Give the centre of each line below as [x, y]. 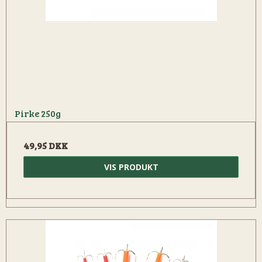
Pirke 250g [38, 113]
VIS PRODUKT [131, 167]
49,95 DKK [46, 146]
